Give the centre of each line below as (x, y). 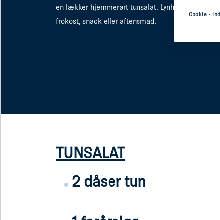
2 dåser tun (109, 181)
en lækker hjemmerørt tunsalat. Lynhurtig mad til (135, 7)
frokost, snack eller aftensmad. (107, 21)
